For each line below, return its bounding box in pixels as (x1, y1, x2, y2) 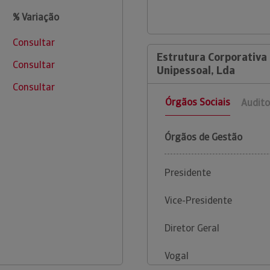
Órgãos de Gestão (165, 131, 242, 144)
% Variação (12, 11, 59, 24)
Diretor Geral (165, 222, 219, 235)
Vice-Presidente (165, 194, 232, 207)
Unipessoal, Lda (157, 63, 235, 78)
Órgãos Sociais (165, 96, 230, 109)
